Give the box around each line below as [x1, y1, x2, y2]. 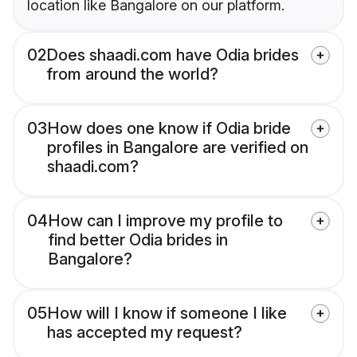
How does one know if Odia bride [47, 119, 291, 139]
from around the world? [46, 65, 218, 84]
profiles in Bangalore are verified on [47, 138, 308, 158]
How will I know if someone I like [47, 304, 287, 324]
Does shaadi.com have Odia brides [46, 45, 299, 65]
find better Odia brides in [48, 230, 228, 250]
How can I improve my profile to [48, 211, 283, 231]
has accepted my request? [47, 323, 242, 343]
